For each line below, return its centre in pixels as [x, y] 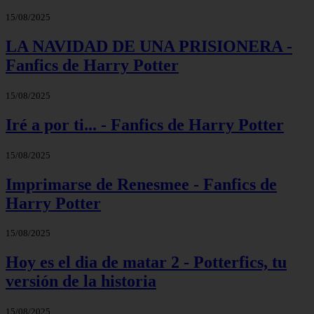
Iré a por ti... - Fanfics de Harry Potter [145, 124]
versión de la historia [81, 281]
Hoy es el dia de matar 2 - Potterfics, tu [146, 262]
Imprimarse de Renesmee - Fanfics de [141, 184]
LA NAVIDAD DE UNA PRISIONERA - [149, 46]
